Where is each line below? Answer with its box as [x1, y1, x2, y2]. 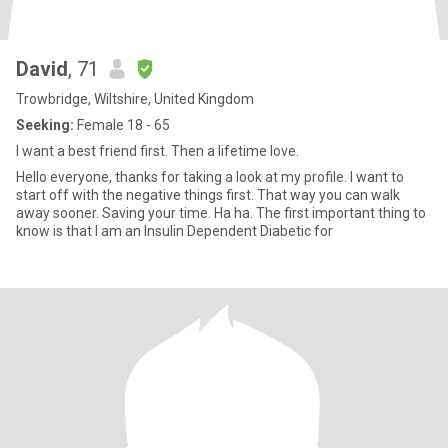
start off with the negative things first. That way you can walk [16, 187, 400, 203]
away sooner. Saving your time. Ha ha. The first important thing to [16, 205, 426, 221]
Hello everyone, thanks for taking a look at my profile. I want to [16, 169, 350, 185]
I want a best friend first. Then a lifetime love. [16, 143, 299, 159]
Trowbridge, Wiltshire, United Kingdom [16, 91, 254, 107]
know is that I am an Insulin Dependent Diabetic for [16, 223, 333, 239]
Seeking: [16, 117, 74, 133]
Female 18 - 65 [74, 117, 170, 133]
